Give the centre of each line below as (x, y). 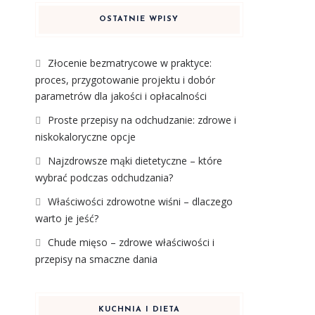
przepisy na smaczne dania (96, 259)
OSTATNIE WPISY (139, 19)
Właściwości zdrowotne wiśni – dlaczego (140, 201)
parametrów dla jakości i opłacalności (121, 96)
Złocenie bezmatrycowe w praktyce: (129, 63)
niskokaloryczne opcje (85, 137)
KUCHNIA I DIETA (139, 310)
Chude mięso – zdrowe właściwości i (131, 242)
